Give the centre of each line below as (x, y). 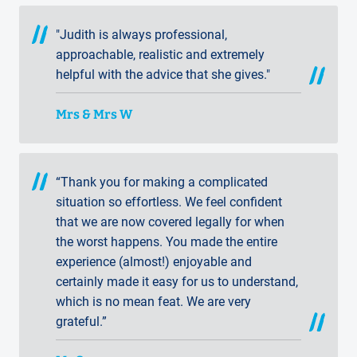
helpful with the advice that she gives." (163, 75)
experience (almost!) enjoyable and (154, 261)
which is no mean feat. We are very (153, 301)
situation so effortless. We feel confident (169, 202)
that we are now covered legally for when (170, 222)
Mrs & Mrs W (94, 114)
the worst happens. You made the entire (167, 241)
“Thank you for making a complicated (162, 182)
